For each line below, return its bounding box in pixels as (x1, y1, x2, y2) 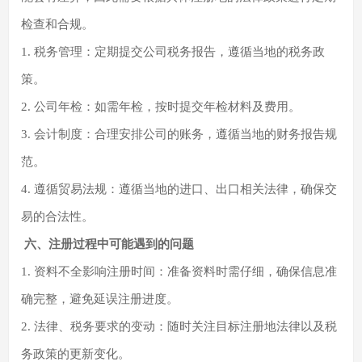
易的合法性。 (21, 210, 94, 224)
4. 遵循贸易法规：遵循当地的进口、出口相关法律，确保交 (21, 183, 337, 196)
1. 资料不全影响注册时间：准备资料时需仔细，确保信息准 (21, 265, 337, 279)
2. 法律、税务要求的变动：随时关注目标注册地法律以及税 (21, 320, 337, 334)
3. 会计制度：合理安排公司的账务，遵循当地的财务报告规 (21, 128, 337, 141)
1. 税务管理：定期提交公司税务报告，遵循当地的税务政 (21, 45, 325, 59)
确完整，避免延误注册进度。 (21, 293, 179, 306)
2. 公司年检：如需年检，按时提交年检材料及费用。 (21, 100, 301, 114)
